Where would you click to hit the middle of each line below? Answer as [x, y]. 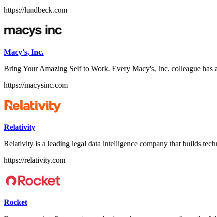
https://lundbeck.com [36, 10]
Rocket [15, 202]
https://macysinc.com [36, 85]
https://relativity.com [35, 160]
